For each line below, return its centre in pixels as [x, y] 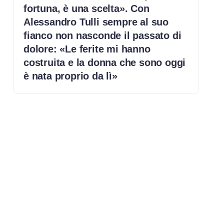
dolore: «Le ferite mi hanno [87, 49]
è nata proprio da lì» [70, 76]
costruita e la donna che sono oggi [105, 62]
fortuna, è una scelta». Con [86, 8]
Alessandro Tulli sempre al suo [96, 22]
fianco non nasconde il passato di [102, 35]
